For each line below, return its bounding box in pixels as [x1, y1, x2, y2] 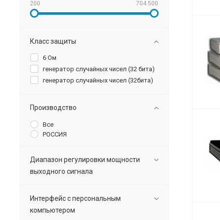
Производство [30, 104, 77, 112]
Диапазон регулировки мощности [30, 156, 140, 164]
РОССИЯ [43, 131, 67, 138]
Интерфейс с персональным [30, 194, 121, 203]
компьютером [30, 206, 75, 215]
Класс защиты [30, 37, 76, 46]
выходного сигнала [30, 167, 93, 176]
